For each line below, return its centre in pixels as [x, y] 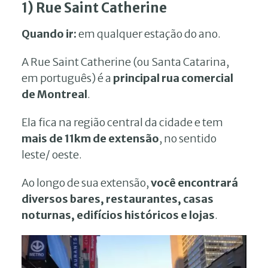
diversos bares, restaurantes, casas [118, 199]
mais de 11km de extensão [90, 138]
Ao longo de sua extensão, [85, 183]
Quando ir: [49, 34]
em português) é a [67, 78]
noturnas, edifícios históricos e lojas [118, 215]
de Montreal [54, 94]
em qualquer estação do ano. [149, 34]
